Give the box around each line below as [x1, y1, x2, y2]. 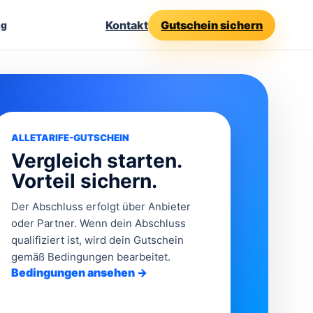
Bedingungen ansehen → [11, 265, 147, 279]
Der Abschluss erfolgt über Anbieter [11, 200, 191, 213]
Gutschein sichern [161, 17, 263, 32]
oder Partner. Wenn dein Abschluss [11, 217, 186, 230]
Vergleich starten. [11, 149, 182, 173]
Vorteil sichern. [11, 169, 157, 193]
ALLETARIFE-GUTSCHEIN [11, 132, 129, 143]
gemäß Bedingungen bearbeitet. [11, 250, 170, 263]
